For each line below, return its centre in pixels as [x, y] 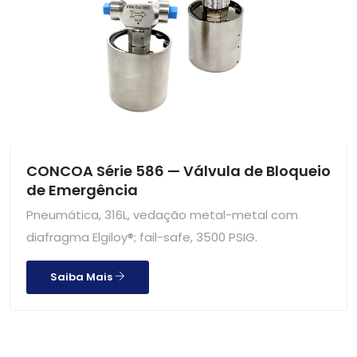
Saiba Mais [82, 277]
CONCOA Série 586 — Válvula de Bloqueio [178, 171]
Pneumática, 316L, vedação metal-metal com [162, 214]
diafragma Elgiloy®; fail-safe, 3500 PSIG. [142, 237]
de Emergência [82, 190]
